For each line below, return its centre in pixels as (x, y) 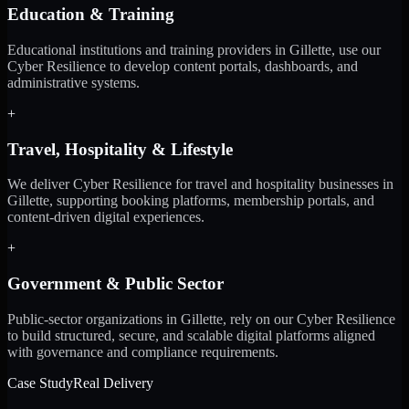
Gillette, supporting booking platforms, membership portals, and (191, 201)
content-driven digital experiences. (106, 217)
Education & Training (91, 15)
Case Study (40, 383)
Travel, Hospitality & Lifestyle (120, 149)
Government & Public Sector (115, 284)
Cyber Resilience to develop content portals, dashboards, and (183, 66)
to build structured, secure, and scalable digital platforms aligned (191, 335)
